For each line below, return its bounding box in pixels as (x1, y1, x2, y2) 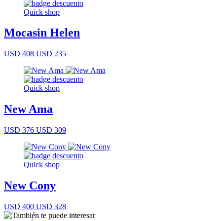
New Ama (4, 103, 53, 116)
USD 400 (4, 202, 34, 211)
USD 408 (4, 49, 34, 58)
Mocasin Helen (4, 26, 80, 39)
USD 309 (34, 126, 66, 135)
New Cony (4, 179, 56, 192)
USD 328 (34, 202, 66, 211)
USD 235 (34, 49, 66, 58)
